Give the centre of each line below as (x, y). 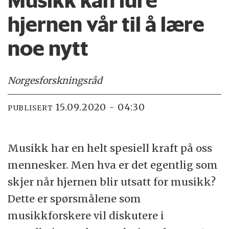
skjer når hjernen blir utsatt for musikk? (112, 182)
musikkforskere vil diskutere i (86, 216)
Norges (24, 80)
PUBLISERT (30, 108)
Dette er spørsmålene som (75, 199)
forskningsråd (71, 80)
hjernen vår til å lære (106, 24)
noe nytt (48, 48)
